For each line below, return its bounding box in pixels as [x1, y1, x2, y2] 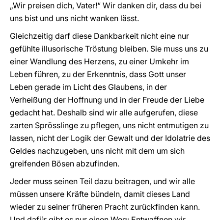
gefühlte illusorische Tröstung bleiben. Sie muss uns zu [10, 44, 208, 54]
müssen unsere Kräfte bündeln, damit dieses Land [10, 189, 190, 199]
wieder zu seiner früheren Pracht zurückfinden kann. [10, 202, 200, 212]
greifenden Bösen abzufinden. [10, 159, 119, 168]
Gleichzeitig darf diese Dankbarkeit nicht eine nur [10, 31, 189, 41]
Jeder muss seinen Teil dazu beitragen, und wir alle [10, 176, 195, 186]
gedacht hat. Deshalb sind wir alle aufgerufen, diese [10, 108, 198, 117]
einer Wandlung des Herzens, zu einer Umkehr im [10, 56, 189, 66]
